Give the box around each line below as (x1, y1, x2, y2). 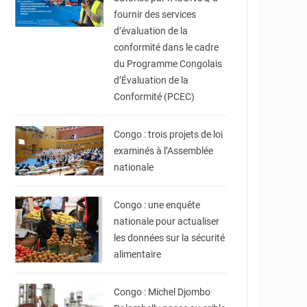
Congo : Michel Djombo (114, 286, 211, 297)
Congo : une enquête (114, 199, 201, 210)
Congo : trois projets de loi (114, 129, 223, 140)
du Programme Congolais (114, 58, 223, 69)
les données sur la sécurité (114, 232, 225, 243)
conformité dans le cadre (114, 42, 219, 53)
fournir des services (114, 9, 197, 20)
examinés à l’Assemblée (114, 145, 214, 156)
